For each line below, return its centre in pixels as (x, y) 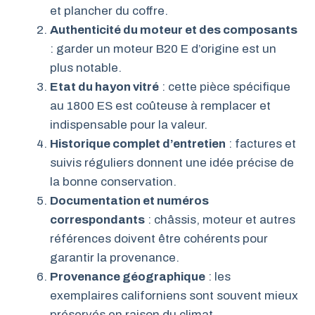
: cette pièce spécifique (225, 86)
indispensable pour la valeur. (129, 124)
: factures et (261, 143)
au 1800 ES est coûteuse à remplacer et (160, 105)
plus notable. (86, 67)
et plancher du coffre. (109, 11)
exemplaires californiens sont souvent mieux (174, 295)
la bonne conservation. (113, 181)
